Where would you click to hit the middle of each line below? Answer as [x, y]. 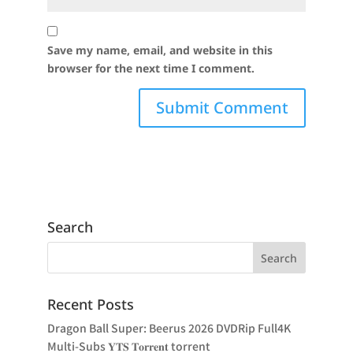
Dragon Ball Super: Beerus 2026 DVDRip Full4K [169, 328]
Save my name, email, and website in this [160, 50]
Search [70, 227]
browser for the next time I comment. [150, 68]
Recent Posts [90, 304]
